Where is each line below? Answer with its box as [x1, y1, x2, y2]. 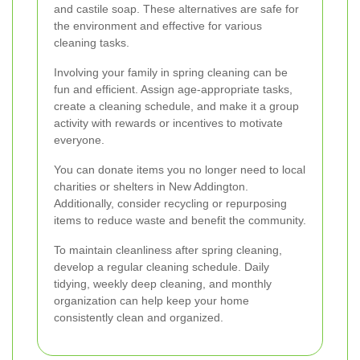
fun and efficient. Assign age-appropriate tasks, [54, 82, 292, 96]
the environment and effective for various [54, 18, 262, 32]
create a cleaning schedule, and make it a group [54, 99, 299, 112]
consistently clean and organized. [54, 310, 223, 324]
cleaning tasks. [54, 35, 129, 49]
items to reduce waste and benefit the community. [54, 213, 306, 227]
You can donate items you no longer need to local [54, 162, 305, 176]
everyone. [54, 133, 104, 146]
